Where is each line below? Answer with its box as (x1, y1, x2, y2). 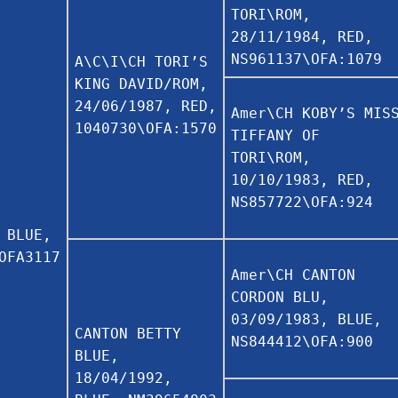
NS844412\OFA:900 (231, 332, 373, 350)
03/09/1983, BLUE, (231, 310, 382, 328)
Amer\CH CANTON (231, 266, 355, 283)
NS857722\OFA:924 (231, 193, 373, 211)
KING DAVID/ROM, (75, 75, 208, 92)
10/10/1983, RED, (231, 171, 373, 188)
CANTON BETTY (75, 324, 181, 342)
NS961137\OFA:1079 (231, 50, 382, 68)
